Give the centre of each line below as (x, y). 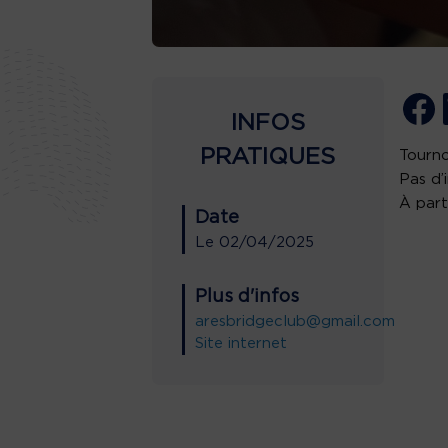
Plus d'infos (247, 296)
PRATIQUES (268, 157)
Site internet (241, 343)
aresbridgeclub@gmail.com (295, 321)
